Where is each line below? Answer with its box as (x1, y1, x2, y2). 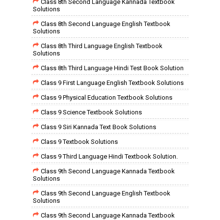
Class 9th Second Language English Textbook (41, 190, 170, 197)
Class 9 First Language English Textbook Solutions (41, 79, 184, 86)
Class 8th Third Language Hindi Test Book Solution (41, 64, 184, 72)
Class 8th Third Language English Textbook (41, 42, 163, 50)
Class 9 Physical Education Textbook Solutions (41, 94, 172, 101)
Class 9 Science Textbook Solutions (41, 109, 142, 116)
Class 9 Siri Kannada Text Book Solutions (41, 123, 156, 131)
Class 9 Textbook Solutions (41, 138, 118, 145)
